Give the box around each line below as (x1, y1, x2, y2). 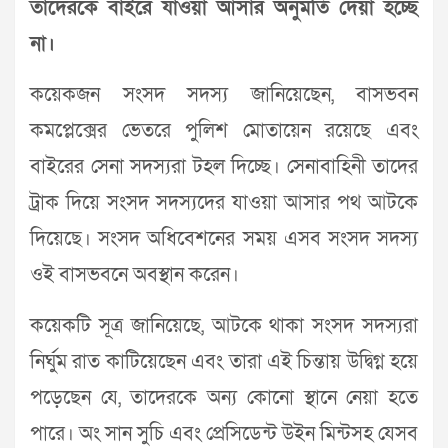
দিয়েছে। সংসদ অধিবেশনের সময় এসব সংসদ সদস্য (30, 226, 418, 253)
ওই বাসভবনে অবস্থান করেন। (30, 262, 239, 289)
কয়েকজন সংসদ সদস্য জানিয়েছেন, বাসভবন (30, 82, 418, 109)
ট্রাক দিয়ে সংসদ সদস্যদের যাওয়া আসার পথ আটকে (30, 190, 418, 217)
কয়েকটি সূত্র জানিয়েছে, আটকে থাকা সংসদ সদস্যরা (30, 313, 418, 340)
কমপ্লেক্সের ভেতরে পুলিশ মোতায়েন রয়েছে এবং (30, 118, 418, 145)
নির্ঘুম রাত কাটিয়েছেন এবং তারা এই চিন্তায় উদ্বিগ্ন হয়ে (30, 349, 418, 376)
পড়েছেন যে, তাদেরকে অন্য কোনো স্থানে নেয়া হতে (30, 385, 418, 412)
